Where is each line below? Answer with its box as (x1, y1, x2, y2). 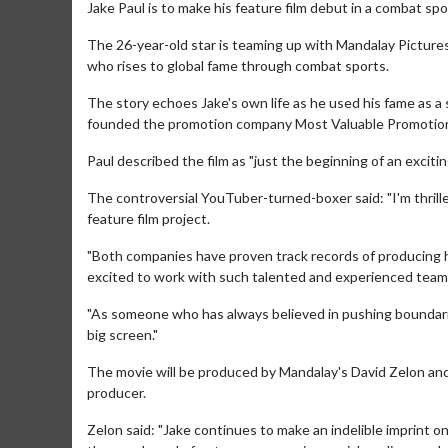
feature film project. (87, 210, 210, 227)
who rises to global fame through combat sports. (87, 57, 389, 74)
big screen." (87, 326, 158, 343)
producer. (87, 384, 146, 401)
